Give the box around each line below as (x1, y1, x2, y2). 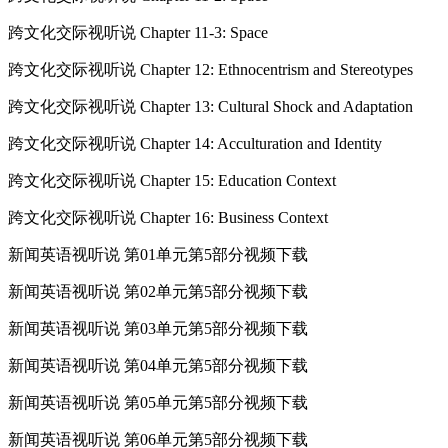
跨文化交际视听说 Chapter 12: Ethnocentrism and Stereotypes (8, 60, 413, 78)
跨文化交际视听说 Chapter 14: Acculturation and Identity (8, 134, 382, 152)
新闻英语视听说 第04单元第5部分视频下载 (8, 356, 308, 374)
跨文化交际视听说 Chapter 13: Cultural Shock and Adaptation (8, 97, 413, 115)
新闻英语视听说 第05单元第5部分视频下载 (8, 393, 308, 411)
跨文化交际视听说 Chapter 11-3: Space (8, 23, 268, 41)
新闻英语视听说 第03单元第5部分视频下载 (8, 319, 308, 337)
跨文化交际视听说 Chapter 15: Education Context (8, 171, 336, 189)
